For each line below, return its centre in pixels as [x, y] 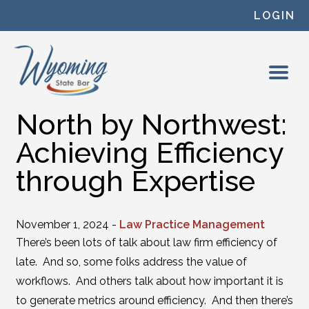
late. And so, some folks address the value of [131, 262]
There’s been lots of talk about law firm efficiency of [146, 242]
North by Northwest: [151, 124]
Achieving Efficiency [149, 153]
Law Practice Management [192, 225]
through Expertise [135, 181]
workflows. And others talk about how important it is [149, 281]
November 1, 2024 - [67, 225]
